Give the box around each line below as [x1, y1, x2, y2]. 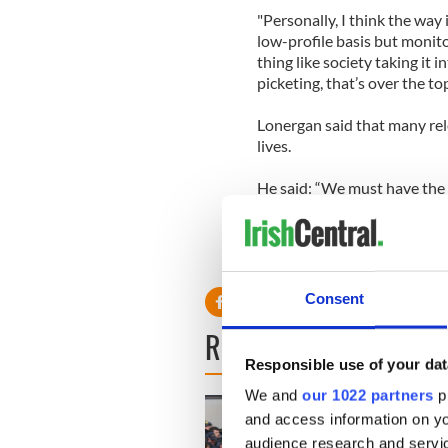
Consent [304, 289, 365, 307]
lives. [256, 135, 291, 155]
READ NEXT [205, 323, 325, 369]
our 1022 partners [302, 386, 434, 404]
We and [244, 386, 302, 404]
